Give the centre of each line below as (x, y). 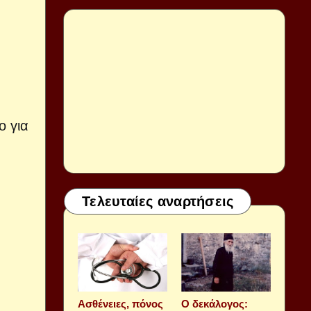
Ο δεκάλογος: (215, 304)
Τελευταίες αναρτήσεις (158, 201)
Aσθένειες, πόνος (120, 304)
